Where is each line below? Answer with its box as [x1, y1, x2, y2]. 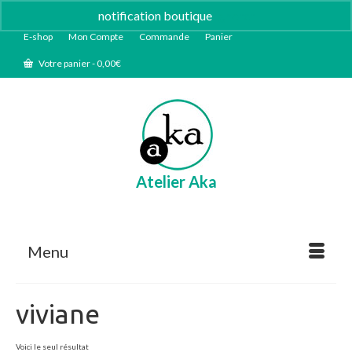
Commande [139, 31, 189, 42]
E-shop [24, 31, 53, 42]
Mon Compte [68, 31, 123, 42]
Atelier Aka [135, 172, 217, 191]
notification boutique [97, 8, 214, 23]
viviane [16, 299, 100, 328]
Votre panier [37, 57, 92, 69]
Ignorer [214, 8, 255, 23]
